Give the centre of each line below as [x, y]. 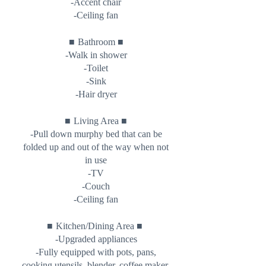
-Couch [96, 186]
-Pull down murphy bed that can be [96, 134]
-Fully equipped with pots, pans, [96, 252]
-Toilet [96, 68]
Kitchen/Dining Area [96, 226]
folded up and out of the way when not [96, 147]
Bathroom [97, 42]
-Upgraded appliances [96, 239]
